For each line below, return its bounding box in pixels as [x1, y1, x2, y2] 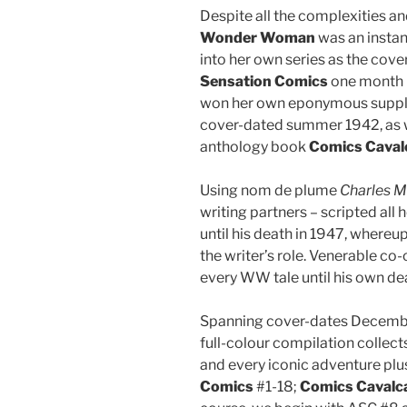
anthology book [200, 137, 309, 155]
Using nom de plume [200, 181, 340, 199]
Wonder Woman [200, 28, 315, 46]
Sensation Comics [200, 72, 328, 90]
